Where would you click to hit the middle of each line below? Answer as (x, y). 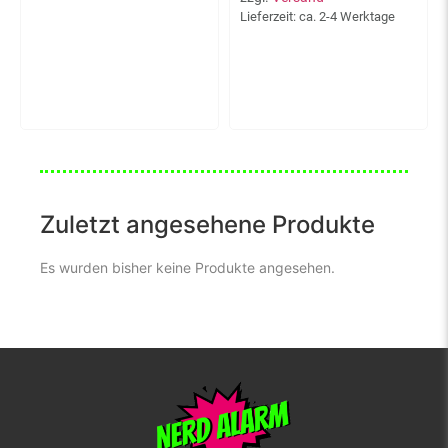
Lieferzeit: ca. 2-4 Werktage (317, 16)
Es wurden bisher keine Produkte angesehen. (187, 267)
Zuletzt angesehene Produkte (207, 224)
